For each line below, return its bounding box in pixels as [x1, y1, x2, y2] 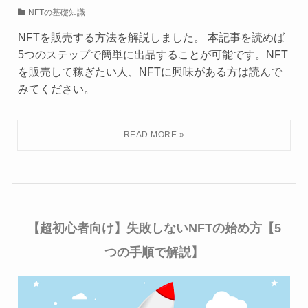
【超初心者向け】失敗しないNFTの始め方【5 [27, 221, 281, 236]
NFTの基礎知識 [27, 8, 85, 18]
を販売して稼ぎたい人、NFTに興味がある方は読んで [17, 65, 282, 78]
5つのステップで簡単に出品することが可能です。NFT [17, 48, 288, 61]
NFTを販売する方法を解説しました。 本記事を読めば [17, 31, 285, 44]
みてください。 [17, 82, 95, 96]
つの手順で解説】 [104, 245, 203, 260]
